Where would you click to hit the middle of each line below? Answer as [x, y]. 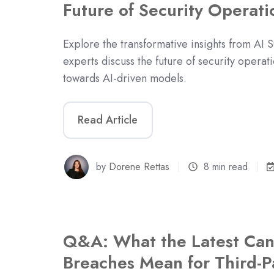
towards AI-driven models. [125, 79]
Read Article [108, 120]
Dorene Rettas [139, 166]
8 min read [226, 166]
